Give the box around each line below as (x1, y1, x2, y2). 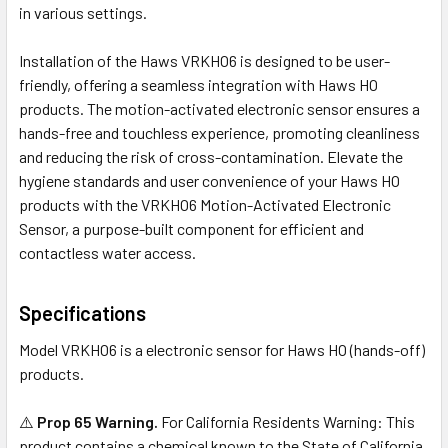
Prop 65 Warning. (37, 411, 161, 431)
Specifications (19, 300, 146, 325)
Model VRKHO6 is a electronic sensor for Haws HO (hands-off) (19, 339, 425, 359)
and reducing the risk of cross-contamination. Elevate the (19, 146, 403, 166)
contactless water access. (19, 242, 196, 262)
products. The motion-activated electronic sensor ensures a (19, 98, 420, 118)
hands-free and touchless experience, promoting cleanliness (19, 122, 420, 142)
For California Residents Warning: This (161, 411, 415, 431)
